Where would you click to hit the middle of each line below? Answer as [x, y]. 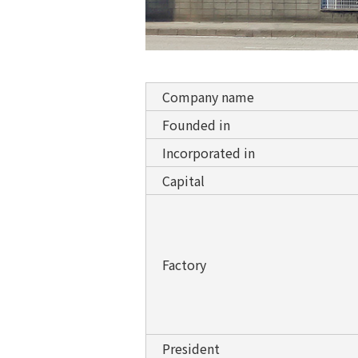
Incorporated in [209, 152]
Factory [184, 264]
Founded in [196, 124]
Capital [183, 180]
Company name [208, 96]
